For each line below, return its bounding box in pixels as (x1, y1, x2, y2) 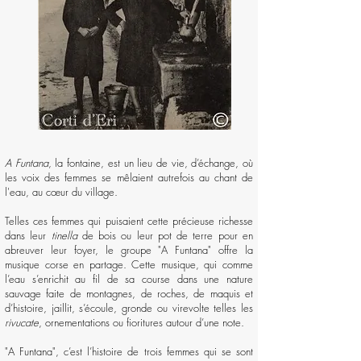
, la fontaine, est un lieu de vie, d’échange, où (48, 156, 254, 170)
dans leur (5, 228, 52, 243)
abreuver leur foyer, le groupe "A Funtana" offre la (5, 243, 253, 257)
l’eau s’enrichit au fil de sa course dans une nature (5, 272, 253, 286)
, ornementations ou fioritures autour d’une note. (39, 315, 244, 330)
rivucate (5, 315, 39, 330)
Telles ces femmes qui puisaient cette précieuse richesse (5, 214, 253, 228)
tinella (51, 228, 77, 243)
